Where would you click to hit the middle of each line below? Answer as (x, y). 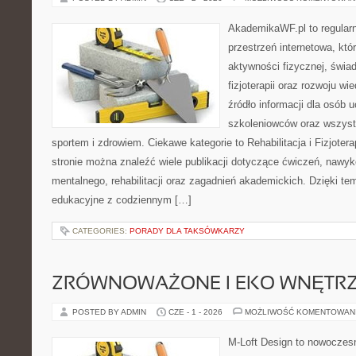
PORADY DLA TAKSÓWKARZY (187, 231)
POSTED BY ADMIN (110, 312)
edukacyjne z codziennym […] (122, 200)
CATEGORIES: (101, 231)
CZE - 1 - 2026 (195, 312)
